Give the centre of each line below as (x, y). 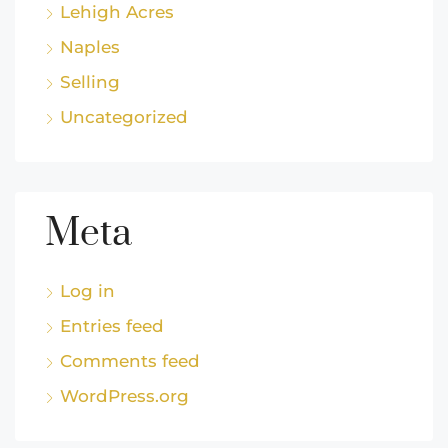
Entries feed (112, 326)
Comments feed (130, 361)
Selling (90, 82)
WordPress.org (124, 396)
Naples (90, 47)
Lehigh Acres (117, 12)
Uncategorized (124, 117)
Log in (87, 291)
